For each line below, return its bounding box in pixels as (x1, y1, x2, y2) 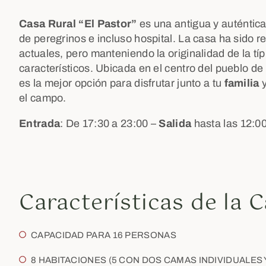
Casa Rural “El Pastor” (19, 18, 137, 30)
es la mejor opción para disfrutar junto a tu (19, 77, 224, 89)
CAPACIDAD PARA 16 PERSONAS (31, 230, 176, 240)
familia (224, 77, 259, 89)
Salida (159, 118, 192, 129)
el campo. (19, 92, 69, 104)
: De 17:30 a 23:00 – (60, 118, 159, 129)
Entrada (19, 118, 61, 129)
